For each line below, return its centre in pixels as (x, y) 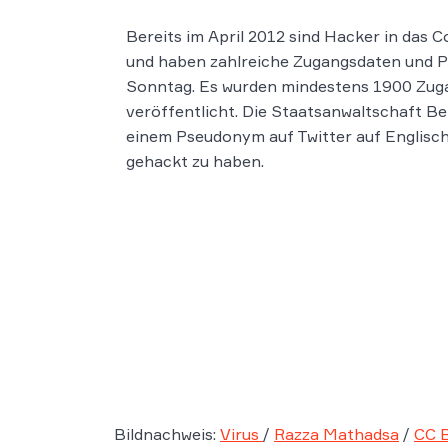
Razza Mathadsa (336, 434)
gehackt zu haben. (195, 161)
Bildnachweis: (167, 434)
